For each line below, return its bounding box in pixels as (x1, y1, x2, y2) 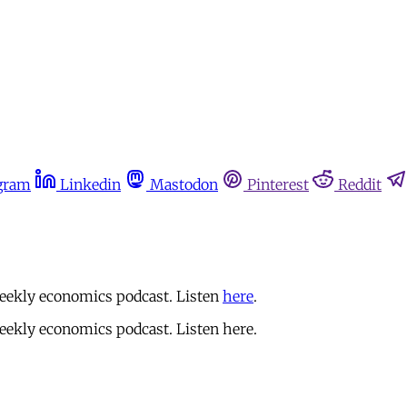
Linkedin (60, 175, 121, 194)
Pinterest (247, 175, 309, 194)
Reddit (338, 175, 382, 194)
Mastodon (150, 175, 218, 194)
